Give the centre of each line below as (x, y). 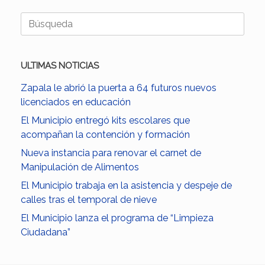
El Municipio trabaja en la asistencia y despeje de (126, 185)
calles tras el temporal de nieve (89, 199)
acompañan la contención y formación (105, 134)
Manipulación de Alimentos (80, 167)
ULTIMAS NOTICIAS (60, 65)
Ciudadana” (46, 232)
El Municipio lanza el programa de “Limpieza (117, 218)
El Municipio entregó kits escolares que (105, 120)
